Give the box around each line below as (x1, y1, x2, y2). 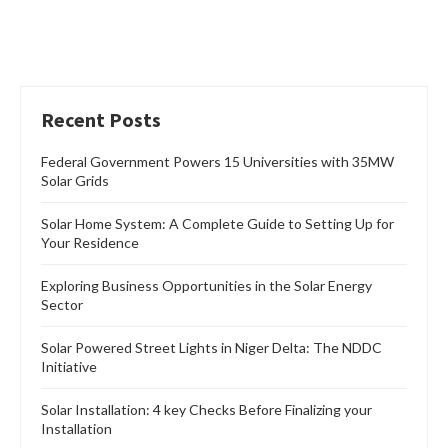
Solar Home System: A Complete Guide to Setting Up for (41, 215, 394, 233)
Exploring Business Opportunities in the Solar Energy (41, 277, 372, 295)
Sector (41, 296, 83, 314)
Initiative (41, 358, 97, 376)
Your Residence (41, 234, 139, 252)
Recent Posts (41, 107, 161, 133)
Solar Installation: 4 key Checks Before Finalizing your (41, 401, 372, 419)
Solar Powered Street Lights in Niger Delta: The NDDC (41, 339, 382, 357)
